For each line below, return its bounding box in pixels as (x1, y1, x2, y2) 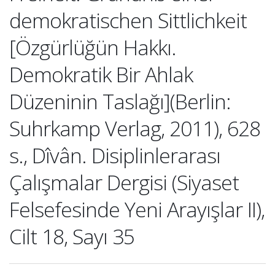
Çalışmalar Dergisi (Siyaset (9, 168, 239, 196)
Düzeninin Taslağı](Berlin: (9, 87, 231, 115)
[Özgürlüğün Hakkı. (9, 33, 176, 61)
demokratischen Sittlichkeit (9, 6, 247, 34)
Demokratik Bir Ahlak (9, 60, 193, 88)
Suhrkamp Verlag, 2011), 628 (9, 114, 260, 142)
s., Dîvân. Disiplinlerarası (9, 141, 220, 169)
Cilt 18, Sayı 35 (9, 222, 134, 250)
